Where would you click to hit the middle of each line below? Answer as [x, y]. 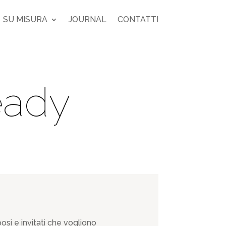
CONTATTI [138, 19]
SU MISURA [25, 19]
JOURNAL [87, 19]
